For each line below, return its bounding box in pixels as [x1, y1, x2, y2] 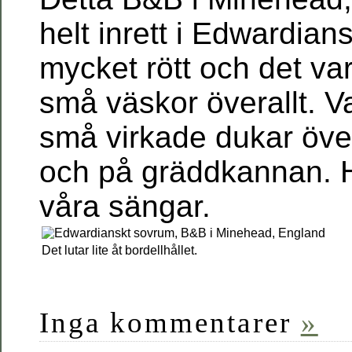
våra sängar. [39, 189, 211, 223]
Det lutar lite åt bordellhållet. [42, 244, 197, 257]
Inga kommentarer [39, 306, 301, 339]
